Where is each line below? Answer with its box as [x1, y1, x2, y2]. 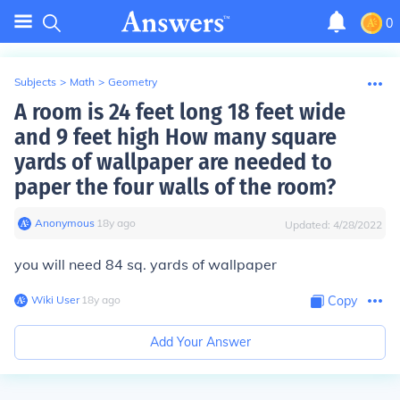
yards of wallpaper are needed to [14, 148, 332, 176]
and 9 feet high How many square [14, 123, 337, 151]
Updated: [285, 218, 333, 231]
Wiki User [31, 293, 79, 306]
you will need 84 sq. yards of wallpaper [14, 255, 277, 273]
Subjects [14, 75, 56, 88]
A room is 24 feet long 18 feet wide [14, 98, 346, 126]
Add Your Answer [149, 334, 251, 350]
